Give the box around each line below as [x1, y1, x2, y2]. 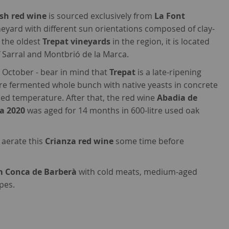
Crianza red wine [45, 135, 114, 147]
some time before [113, 135, 185, 147]
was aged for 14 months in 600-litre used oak [25, 105, 200, 117]
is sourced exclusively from [47, 10, 155, 22]
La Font [154, 10, 186, 22]
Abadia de [157, 92, 198, 104]
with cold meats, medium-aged [77, 166, 198, 178]
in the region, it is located [110, 36, 210, 48]
